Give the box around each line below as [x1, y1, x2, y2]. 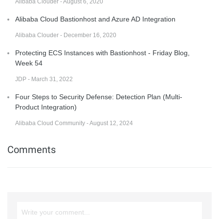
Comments [7, 143, 56, 155]
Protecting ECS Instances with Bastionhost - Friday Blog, [15, 48, 190, 57]
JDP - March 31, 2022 [15, 75, 73, 83]
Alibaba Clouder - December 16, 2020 [15, 31, 116, 39]
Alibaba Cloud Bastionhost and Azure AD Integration [15, 15, 175, 23]
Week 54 [15, 59, 43, 67]
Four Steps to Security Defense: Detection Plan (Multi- [15, 92, 182, 101]
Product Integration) [15, 103, 77, 111]
